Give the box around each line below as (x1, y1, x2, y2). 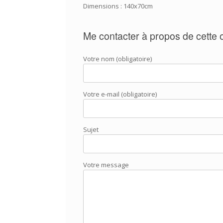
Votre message (83, 160, 129, 169)
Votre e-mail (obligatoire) (83, 89, 157, 99)
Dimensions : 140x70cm (83, 1, 153, 10)
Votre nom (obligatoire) (83, 54, 152, 63)
